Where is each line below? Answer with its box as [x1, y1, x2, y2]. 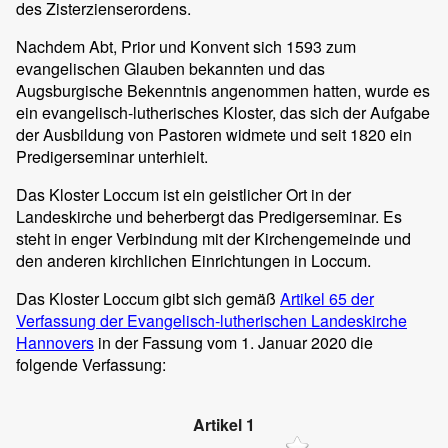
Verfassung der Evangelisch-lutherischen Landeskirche [16, 309, 407, 332]
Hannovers [16, 331, 94, 354]
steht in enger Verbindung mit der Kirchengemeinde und [16, 227, 411, 250]
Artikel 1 [193, 413, 255, 436]
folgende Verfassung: [16, 353, 166, 376]
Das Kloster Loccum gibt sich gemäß [16, 287, 280, 310]
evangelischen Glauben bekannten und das [16, 57, 325, 80]
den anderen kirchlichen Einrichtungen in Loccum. [16, 249, 371, 272]
